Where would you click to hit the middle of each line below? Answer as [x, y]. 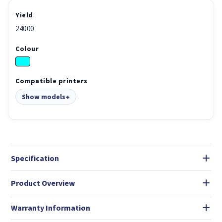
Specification [35, 158]
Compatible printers [52, 81]
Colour [27, 48]
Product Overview [43, 183]
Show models [44, 96]
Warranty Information [51, 207]
